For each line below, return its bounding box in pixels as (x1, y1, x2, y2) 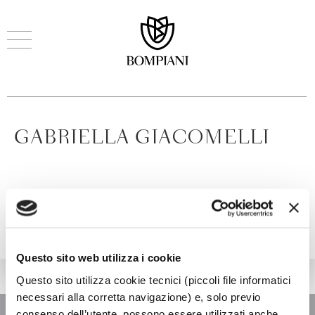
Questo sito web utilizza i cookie (16, 251, 181, 264)
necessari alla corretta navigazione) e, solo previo (16, 290, 261, 302)
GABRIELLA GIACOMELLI (14, 129, 269, 148)
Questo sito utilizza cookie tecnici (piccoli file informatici (16, 274, 291, 285)
